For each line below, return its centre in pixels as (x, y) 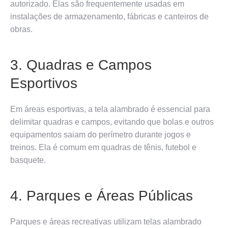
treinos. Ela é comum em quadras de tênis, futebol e (103, 147)
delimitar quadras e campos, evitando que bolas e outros (112, 122)
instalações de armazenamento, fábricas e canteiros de (109, 16)
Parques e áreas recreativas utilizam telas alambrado (106, 221)
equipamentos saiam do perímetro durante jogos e (101, 134)
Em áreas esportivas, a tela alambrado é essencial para (110, 109)
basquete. (28, 160)
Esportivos (44, 83)
